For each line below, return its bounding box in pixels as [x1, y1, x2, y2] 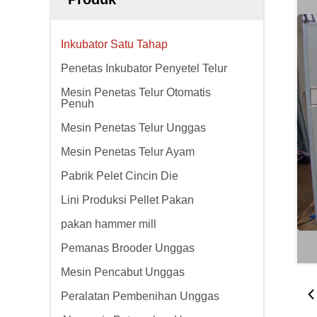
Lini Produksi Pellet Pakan [61, 194, 194, 206]
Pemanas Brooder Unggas [61, 242, 195, 254]
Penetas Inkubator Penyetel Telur [61, 62, 227, 74]
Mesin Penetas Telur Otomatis [61, 86, 211, 98]
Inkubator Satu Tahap [61, 38, 168, 50]
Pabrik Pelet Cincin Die [61, 170, 178, 182]
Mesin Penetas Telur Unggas [61, 122, 206, 134]
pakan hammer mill [61, 218, 156, 230]
